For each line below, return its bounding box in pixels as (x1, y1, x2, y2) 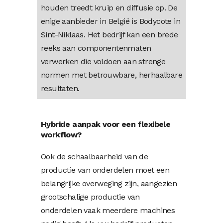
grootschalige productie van (41, 192, 140, 202)
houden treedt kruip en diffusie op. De (41, 2, 178, 12)
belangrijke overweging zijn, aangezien (41, 178, 177, 188)
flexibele (137, 119, 171, 129)
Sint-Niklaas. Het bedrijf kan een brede (41, 29, 178, 39)
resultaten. (41, 83, 80, 93)
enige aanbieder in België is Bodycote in (41, 16, 180, 26)
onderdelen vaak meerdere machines (41, 205, 175, 215)
